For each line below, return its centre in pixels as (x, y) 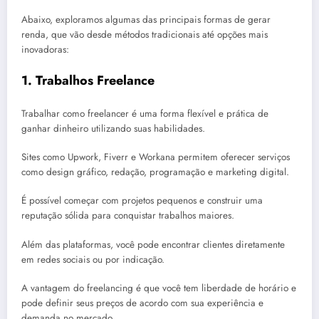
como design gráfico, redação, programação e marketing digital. (155, 172)
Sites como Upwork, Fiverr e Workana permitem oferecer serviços (156, 157)
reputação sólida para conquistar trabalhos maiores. (128, 216)
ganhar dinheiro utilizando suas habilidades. (113, 129)
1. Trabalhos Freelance (88, 80)
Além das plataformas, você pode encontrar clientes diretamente (153, 244)
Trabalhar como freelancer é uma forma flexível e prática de (145, 114)
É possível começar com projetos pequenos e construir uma (142, 201)
